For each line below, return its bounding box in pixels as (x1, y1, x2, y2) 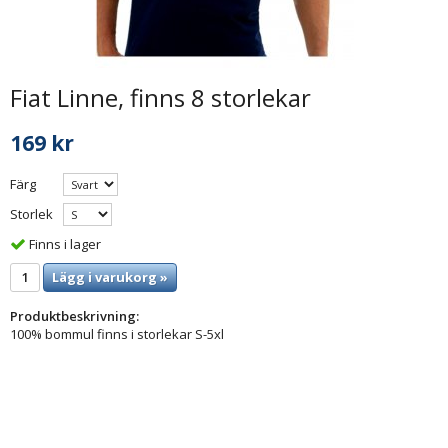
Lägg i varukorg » (52, 267, 168, 286)
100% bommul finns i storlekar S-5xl (10, 324, 224, 343)
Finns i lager (29, 234, 101, 253)
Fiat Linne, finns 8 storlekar (10, 81, 311, 114)
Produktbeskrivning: (10, 306, 139, 325)
